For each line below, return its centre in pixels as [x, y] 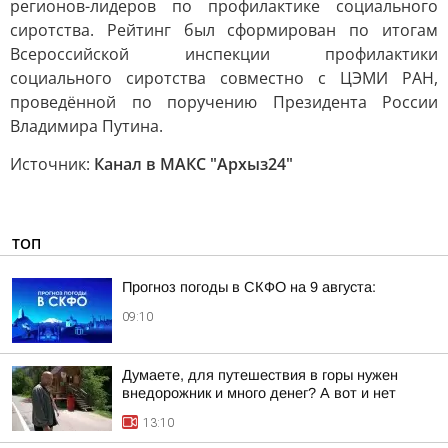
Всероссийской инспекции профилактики [224, 54]
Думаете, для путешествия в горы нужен [260, 375]
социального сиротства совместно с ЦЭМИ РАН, [224, 78]
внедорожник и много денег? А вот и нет [259, 393]
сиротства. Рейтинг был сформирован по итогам [224, 30]
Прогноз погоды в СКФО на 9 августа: [249, 287]
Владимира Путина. [86, 126]
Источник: [52, 164]
